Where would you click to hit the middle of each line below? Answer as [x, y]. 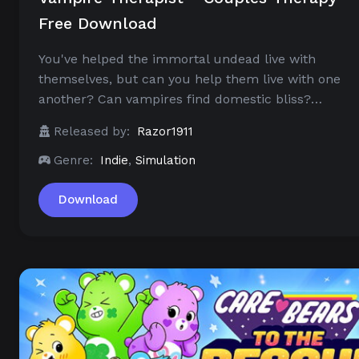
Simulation [165, 161]
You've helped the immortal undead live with [177, 59]
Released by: [92, 132]
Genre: [73, 161]
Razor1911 [165, 132]
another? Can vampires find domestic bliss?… [180, 99]
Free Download [98, 24]
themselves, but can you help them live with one [190, 79]
